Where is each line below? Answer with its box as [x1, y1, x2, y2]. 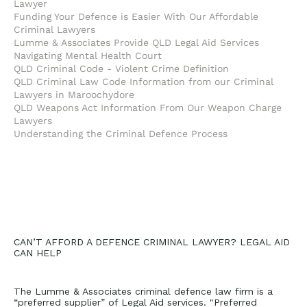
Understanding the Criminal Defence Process [14, 128, 228, 139]
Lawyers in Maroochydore [14, 89, 134, 100]
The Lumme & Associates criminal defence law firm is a [14, 286, 273, 297]
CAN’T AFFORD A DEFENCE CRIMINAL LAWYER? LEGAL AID [14, 236, 290, 247]
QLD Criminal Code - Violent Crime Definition [14, 63, 229, 74]
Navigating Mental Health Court [14, 50, 162, 61]
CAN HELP [14, 247, 62, 258]
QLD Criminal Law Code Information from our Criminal [14, 76, 273, 87]
